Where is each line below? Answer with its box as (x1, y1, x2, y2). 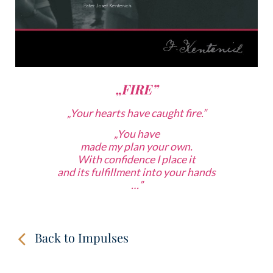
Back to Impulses (35, 229, 129, 246)
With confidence (77, 152, 157, 166)
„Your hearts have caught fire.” (67, 107, 206, 120)
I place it (157, 152, 196, 166)
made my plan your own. (80, 140, 193, 153)
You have (116, 127, 160, 140)
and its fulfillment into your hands (57, 165, 216, 179)
